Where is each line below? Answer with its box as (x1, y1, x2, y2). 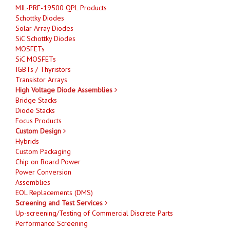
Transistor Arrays (15, 74, 67, 84)
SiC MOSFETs (15, 54, 56, 64)
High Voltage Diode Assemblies (15, 85, 114, 94)
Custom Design (15, 126, 63, 136)
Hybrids (15, 136, 39, 146)
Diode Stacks (15, 105, 55, 115)
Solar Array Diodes (15, 23, 73, 33)
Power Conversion (15, 167, 71, 177)
